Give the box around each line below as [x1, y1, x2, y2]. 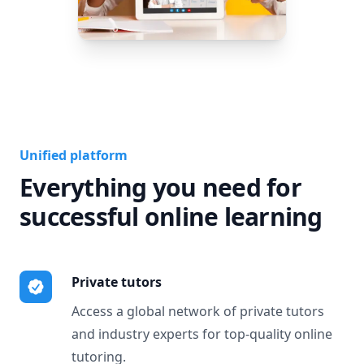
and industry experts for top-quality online [71, 325, 332, 343]
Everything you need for [19, 171, 301, 204]
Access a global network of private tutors [71, 302, 324, 320]
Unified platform [19, 146, 128, 164]
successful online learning [19, 200, 323, 233]
